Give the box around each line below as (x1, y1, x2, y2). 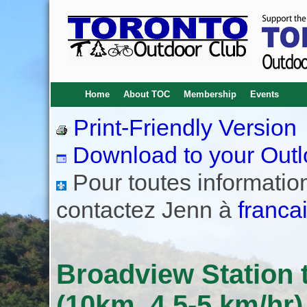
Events (249, 89, 279, 99)
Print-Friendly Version (66, 114, 297, 140)
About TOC (123, 89, 170, 99)
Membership (183, 89, 236, 99)
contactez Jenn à (56, 197, 238, 223)
